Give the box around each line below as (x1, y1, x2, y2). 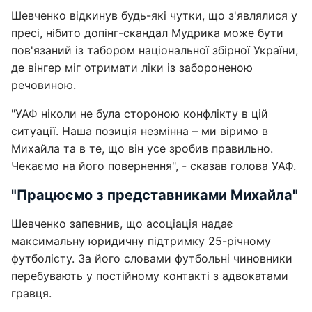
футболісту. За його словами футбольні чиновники (11, 251, 292, 265)
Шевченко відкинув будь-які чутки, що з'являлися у (11, 8, 297, 22)
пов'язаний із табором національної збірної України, (11, 43, 298, 57)
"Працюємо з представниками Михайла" (11, 187, 298, 203)
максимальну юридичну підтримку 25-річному (11, 234, 271, 248)
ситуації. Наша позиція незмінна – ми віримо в (11, 124, 268, 138)
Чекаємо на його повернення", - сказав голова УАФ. (11, 159, 296, 173)
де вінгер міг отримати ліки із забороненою (11, 61, 253, 75)
